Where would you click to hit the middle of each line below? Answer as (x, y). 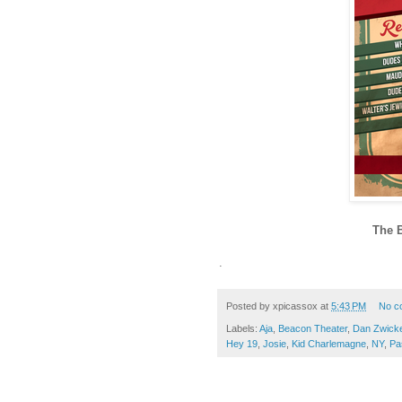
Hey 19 (242, 343)
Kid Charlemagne (329, 343)
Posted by (249, 306)
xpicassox (295, 306)
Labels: (243, 328)
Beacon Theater (313, 328)
